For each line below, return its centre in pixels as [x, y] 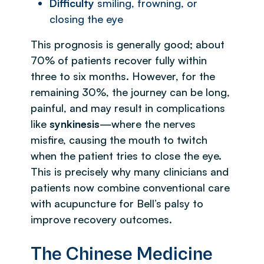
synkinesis [75, 123]
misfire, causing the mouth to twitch [119, 139]
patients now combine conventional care [130, 187]
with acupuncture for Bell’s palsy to [117, 203]
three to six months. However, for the [123, 76]
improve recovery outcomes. [101, 219]
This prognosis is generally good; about [128, 44]
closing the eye [86, 19]
